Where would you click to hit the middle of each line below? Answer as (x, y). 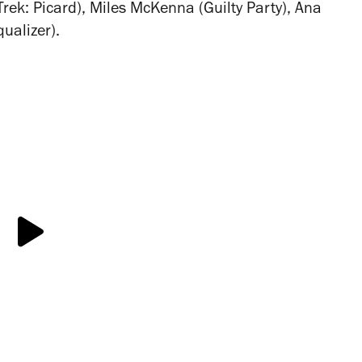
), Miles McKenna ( (140, 10)
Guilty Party (243, 10)
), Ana (302, 10)
